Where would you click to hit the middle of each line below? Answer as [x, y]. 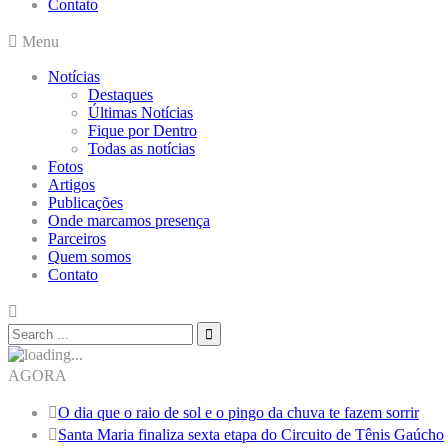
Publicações [85, 202]
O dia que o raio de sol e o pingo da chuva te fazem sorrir [238, 412]
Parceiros [77, 238]
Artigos [71, 184]
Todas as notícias [141, 148]
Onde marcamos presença [129, 220]
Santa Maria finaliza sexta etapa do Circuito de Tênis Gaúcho [251, 434]
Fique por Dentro [142, 130]
